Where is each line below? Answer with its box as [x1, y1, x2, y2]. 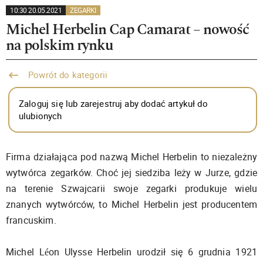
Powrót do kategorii [26, 69, 108, 80]
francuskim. [6, 214, 56, 227]
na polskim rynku [6, 38, 113, 53]
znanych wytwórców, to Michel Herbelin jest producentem [6, 198, 257, 211]
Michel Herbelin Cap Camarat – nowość [6, 22, 249, 37]
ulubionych [19, 110, 62, 122]
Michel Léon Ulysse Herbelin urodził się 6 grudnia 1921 [6, 245, 257, 258]
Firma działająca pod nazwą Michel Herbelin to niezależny [6, 150, 257, 163]
